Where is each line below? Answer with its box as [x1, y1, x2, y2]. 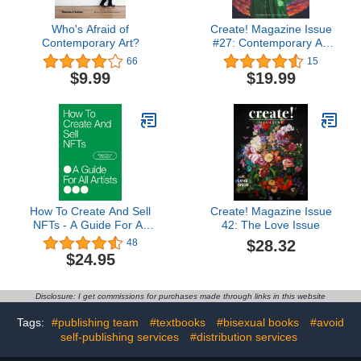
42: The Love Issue [222, 218, 320, 231]
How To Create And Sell [30, 204, 151, 218]
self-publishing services [60, 330, 179, 344]
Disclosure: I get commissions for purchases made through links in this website [35, 292, 326, 301]
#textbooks [150, 316, 205, 330]
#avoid [310, 316, 344, 330]
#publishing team [52, 316, 139, 330]
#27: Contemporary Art [212, 36, 330, 50]
